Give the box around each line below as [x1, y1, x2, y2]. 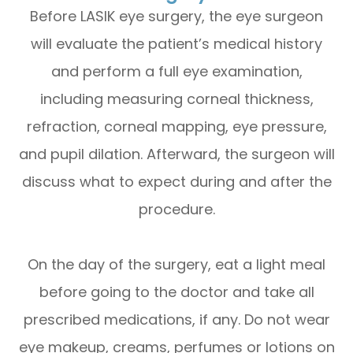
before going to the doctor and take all [39, 281, 314, 302]
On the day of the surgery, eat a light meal [28, 254, 325, 274]
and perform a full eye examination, [50, 61, 303, 81]
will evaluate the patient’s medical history [31, 33, 322, 54]
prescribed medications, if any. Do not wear [23, 309, 330, 329]
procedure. [138, 199, 215, 219]
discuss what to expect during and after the [21, 171, 332, 191]
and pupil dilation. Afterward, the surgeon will [18, 143, 335, 164]
